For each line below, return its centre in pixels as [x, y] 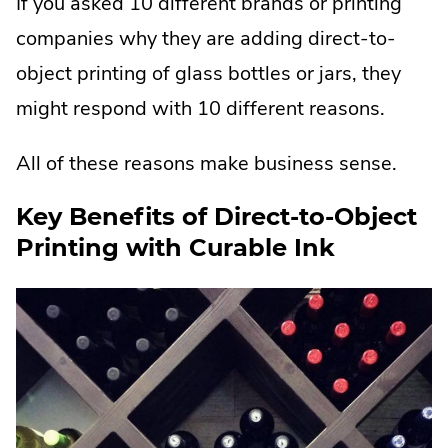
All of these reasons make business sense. [206, 163]
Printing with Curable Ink [175, 247]
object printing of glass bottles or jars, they [208, 73]
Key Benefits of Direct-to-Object [216, 216]
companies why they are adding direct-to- [206, 38]
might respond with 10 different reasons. [200, 108]
